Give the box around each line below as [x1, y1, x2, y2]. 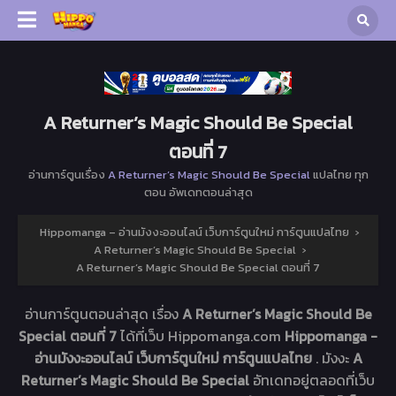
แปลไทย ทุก [309, 166, 369, 184]
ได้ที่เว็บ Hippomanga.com [120, 325, 285, 347]
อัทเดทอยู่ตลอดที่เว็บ [253, 369, 375, 392]
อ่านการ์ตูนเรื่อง [27, 166, 108, 184]
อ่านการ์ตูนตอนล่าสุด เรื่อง [24, 303, 182, 325]
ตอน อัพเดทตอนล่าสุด [143, 184, 253, 202]
